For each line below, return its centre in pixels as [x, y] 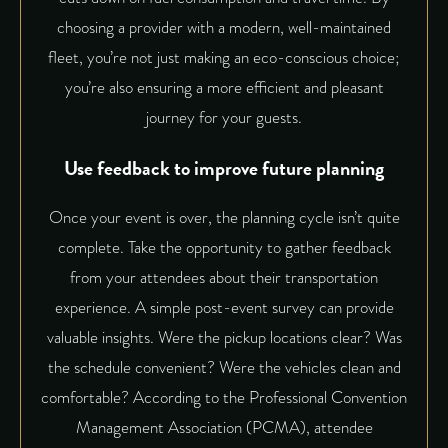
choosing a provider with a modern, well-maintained [224, 27]
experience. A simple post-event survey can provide [224, 307]
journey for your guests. [224, 117]
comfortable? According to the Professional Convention [224, 397]
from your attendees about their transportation [224, 277]
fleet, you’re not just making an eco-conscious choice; [224, 57]
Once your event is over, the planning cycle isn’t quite [224, 217]
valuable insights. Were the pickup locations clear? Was [224, 337]
